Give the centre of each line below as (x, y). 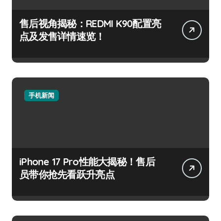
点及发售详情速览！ (62, 36)
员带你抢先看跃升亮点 (67, 174)
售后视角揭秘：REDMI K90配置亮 (90, 23)
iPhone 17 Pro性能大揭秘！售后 (87, 161)
